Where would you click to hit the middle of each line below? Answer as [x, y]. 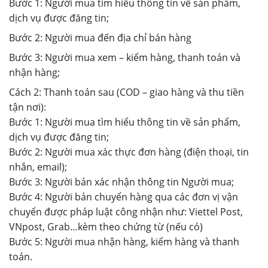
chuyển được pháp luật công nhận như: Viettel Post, [126, 212]
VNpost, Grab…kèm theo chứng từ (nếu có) [106, 227]
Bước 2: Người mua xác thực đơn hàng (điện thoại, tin [129, 152]
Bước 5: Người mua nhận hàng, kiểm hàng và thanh [124, 242]
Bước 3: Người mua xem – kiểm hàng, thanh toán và [125, 57]
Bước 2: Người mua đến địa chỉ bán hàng [100, 38]
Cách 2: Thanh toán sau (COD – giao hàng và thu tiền [127, 92]
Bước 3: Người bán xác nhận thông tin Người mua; [121, 182]
